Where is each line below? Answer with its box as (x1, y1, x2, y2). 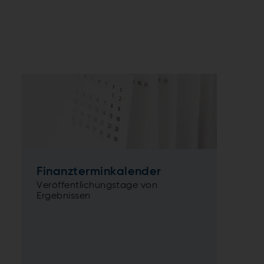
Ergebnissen (37, 191, 91, 201)
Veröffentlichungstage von (37, 180, 158, 190)
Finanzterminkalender (37, 166, 161, 178)
